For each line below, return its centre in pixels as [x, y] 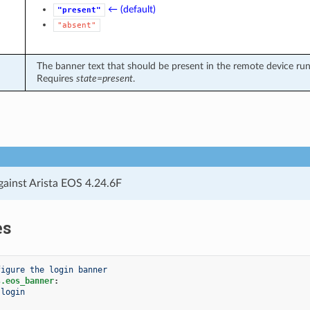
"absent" [76, 25]
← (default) [131, 9]
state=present [104, 78]
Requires [56, 78]
